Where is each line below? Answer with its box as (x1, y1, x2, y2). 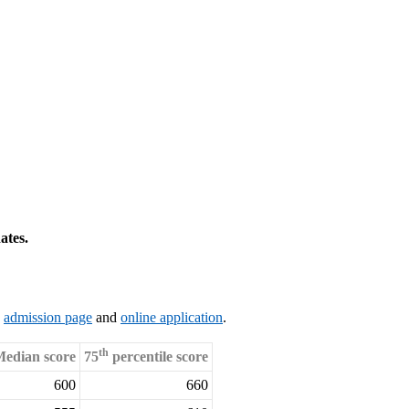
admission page (4, 309, 92, 326)
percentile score (109, 349, 208, 365)
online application (121, 309, 223, 326)
